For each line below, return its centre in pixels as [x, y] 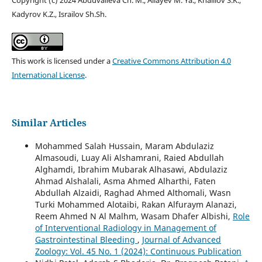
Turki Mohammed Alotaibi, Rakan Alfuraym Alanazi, [136, 204]
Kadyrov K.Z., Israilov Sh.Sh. [59, 14]
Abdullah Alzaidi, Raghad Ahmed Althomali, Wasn [133, 192]
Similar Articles [49, 123]
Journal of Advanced [181, 239]
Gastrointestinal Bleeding [86, 239]
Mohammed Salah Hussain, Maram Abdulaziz [124, 146]
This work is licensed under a [62, 61]
